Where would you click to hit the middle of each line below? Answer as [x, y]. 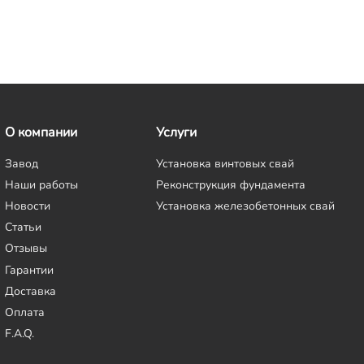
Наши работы [41, 184]
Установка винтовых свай [225, 163]
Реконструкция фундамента [231, 184]
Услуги [176, 132]
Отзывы [26, 248]
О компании [41, 132]
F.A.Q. [19, 334]
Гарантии [29, 269]
